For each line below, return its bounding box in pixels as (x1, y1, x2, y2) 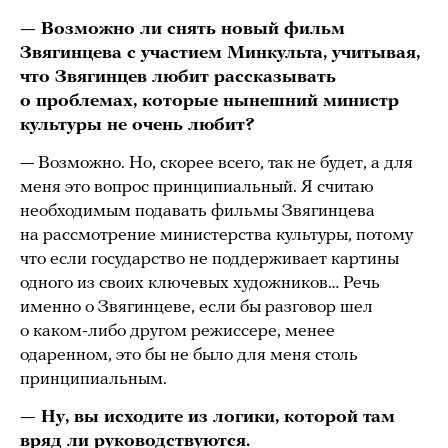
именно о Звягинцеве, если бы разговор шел (20, 297, 373, 317)
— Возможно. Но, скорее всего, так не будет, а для (20, 153, 413, 173)
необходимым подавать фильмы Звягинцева (20, 201, 375, 221)
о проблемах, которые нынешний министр (20, 91, 399, 111)
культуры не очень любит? (20, 115, 255, 135)
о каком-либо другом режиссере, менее (20, 321, 335, 341)
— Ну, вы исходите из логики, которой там (20, 407, 395, 427)
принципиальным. (20, 369, 167, 389)
